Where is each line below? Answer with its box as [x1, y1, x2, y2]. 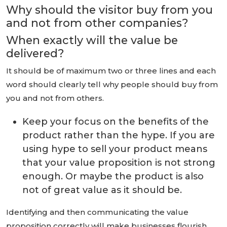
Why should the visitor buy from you [6, 3, 213, 16]
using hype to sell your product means [22, 143, 207, 155]
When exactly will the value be [6, 33, 178, 47]
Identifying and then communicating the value [6, 207, 188, 217]
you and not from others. [6, 93, 104, 103]
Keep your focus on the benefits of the [22, 116, 209, 127]
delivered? [6, 47, 64, 60]
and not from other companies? [6, 16, 188, 29]
